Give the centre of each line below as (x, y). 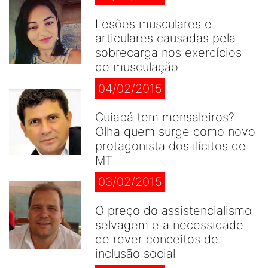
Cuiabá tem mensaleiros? (165, 117)
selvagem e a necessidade (169, 225)
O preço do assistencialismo (173, 211)
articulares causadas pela (165, 38)
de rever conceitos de (157, 239)
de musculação (137, 67)
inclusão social (135, 254)
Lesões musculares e (153, 24)
